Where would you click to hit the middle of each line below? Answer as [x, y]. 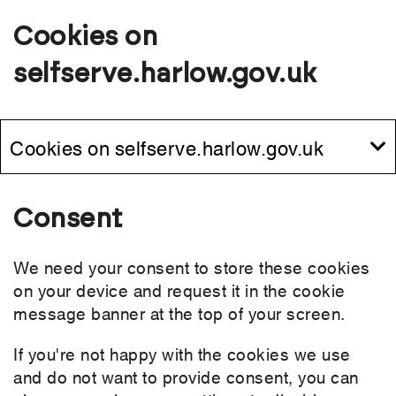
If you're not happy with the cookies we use [182, 354]
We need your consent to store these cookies [192, 267]
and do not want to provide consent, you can [186, 377]
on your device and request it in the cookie [179, 290]
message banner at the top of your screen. [179, 313]
